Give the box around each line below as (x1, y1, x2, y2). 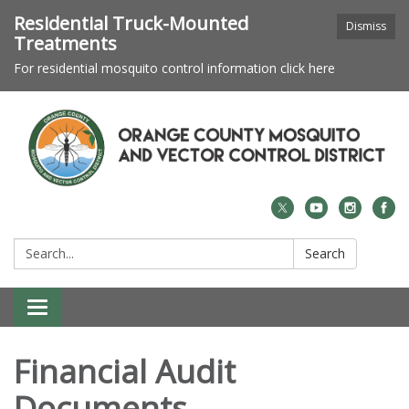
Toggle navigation (37, 299, 163, 320)
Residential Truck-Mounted (14, 11, 248, 36)
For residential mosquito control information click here (14, 59, 335, 77)
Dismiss (346, 18, 386, 34)
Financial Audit (14, 350, 236, 393)
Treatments (14, 31, 117, 56)
